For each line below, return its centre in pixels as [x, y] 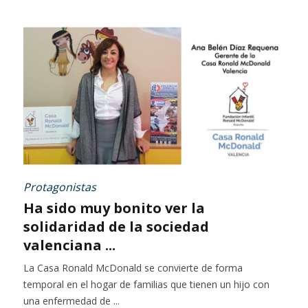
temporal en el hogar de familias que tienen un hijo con [146, 284]
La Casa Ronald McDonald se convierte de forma [133, 267]
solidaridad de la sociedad [116, 226]
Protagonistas [60, 187]
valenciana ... [69, 245]
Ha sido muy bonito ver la [114, 208]
